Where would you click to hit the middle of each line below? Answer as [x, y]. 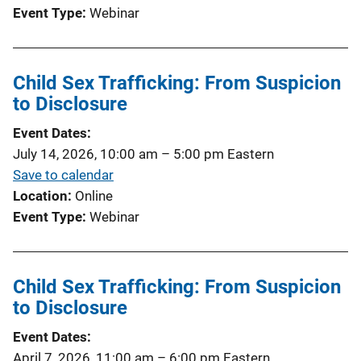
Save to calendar [63, 174]
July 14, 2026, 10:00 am [85, 154]
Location [40, 195]
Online [94, 195]
